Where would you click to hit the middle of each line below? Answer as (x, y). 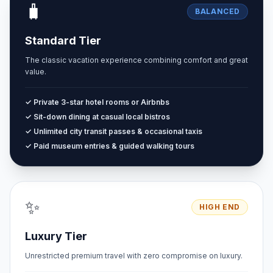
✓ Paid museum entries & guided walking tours (110, 146)
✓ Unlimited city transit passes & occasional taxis (114, 131)
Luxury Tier (56, 236)
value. (36, 72)
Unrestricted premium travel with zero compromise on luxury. (134, 256)
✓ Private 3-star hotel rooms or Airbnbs (97, 102)
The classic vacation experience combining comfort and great (136, 60)
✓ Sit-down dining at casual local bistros (97, 117)
